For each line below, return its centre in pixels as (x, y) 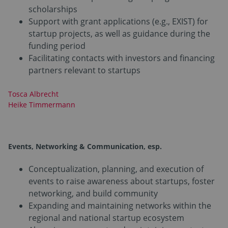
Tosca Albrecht (33, 94)
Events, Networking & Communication (76, 146)
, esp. (153, 146)
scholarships (53, 9)
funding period (57, 46)
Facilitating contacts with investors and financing (122, 58)
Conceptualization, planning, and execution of (116, 169)
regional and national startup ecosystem (106, 218)
